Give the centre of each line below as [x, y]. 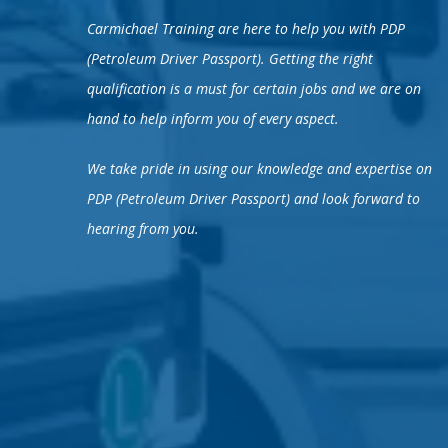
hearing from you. [143, 228]
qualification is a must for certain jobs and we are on [254, 88]
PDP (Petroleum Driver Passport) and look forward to [253, 198]
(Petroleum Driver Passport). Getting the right [230, 58]
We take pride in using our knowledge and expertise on [259, 168]
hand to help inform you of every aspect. [213, 118]
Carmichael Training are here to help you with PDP [246, 28]
